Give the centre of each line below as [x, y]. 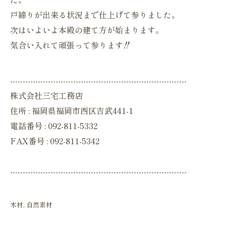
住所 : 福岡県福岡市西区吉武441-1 [72, 110]
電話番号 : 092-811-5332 [54, 126]
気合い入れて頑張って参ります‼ [70, 45]
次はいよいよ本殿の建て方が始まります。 [87, 30]
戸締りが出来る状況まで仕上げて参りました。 [95, 15]
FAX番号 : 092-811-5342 [55, 141]
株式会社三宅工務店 [46, 95]
